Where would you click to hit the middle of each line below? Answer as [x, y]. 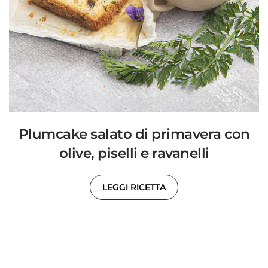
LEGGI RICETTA [134, 187]
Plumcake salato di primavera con [134, 134]
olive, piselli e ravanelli [134, 153]
